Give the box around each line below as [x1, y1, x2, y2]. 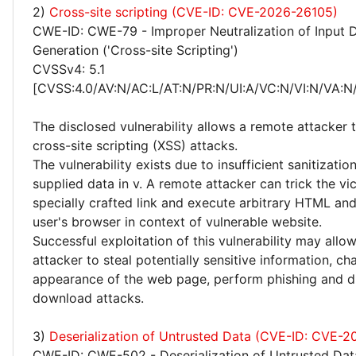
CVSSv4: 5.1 [33, 61, 105, 77]
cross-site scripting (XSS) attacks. [33, 137, 238, 153]
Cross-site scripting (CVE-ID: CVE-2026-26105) [49, 4, 338, 20]
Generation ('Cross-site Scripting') [33, 42, 238, 58]
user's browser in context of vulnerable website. [33, 214, 322, 230]
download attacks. [33, 290, 144, 306]
